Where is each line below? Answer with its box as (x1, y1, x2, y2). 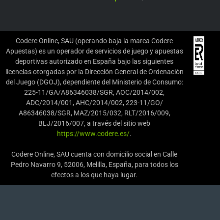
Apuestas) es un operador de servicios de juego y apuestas (5, 47, 183, 55)
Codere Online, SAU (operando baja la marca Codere (16, 36, 173, 45)
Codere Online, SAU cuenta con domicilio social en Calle (11, 150, 177, 158)
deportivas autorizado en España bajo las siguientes (15, 57, 173, 65)
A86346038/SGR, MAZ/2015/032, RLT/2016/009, (18, 109, 170, 117)
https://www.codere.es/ (57, 129, 130, 137)
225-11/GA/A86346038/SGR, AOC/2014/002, (24, 88, 165, 96)
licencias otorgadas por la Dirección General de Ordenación (5, 67, 184, 76)
